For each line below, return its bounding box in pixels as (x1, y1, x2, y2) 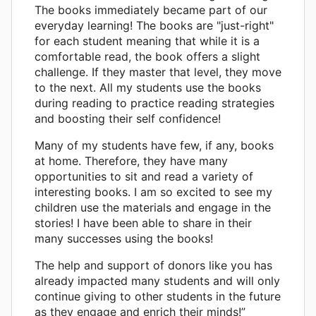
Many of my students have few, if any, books (35, 138, 274, 152)
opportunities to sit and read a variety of (35, 169, 253, 183)
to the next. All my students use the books (35, 80, 261, 95)
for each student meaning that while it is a (35, 33, 260, 48)
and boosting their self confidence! (35, 111, 221, 126)
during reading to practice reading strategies (35, 95, 274, 110)
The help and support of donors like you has (35, 257, 272, 272)
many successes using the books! (35, 231, 213, 245)
